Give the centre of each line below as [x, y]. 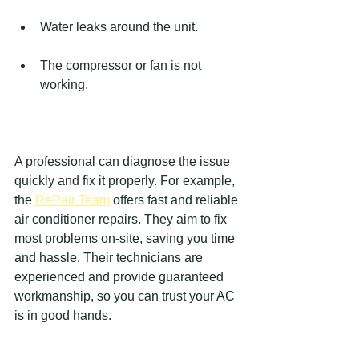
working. [64, 84]
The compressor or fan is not [122, 65]
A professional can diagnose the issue [124, 161]
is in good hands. [63, 315]
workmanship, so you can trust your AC [126, 296]
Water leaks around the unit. [119, 26]
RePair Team [73, 200]
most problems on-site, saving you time [126, 238]
